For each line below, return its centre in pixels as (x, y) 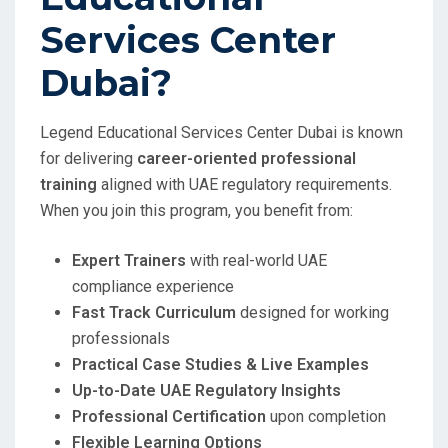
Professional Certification (169, 417)
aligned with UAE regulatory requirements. (244, 185)
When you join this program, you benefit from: (196, 211)
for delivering (88, 159)
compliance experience (153, 287)
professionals (121, 339)
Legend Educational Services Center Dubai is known (221, 133)
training (68, 185)
